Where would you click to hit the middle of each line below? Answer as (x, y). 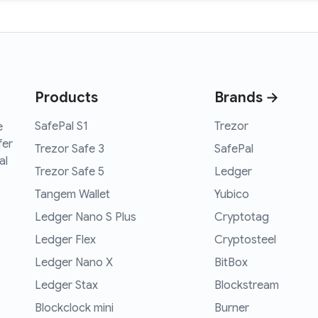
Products (66, 98)
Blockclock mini (74, 308)
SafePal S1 (61, 127)
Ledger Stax (66, 286)
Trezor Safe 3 (70, 149)
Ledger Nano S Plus (86, 218)
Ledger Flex (65, 240)
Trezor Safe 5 (70, 172)
